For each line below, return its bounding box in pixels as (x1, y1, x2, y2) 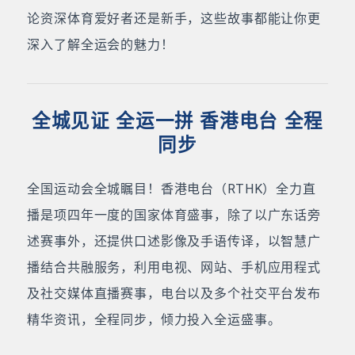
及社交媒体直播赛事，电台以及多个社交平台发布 (27, 286, 321, 302)
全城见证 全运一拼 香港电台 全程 (32, 110, 323, 133)
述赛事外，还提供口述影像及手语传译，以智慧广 (27, 234, 321, 250)
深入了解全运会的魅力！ (27, 37, 174, 53)
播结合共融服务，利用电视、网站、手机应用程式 (27, 260, 321, 276)
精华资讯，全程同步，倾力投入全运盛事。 (27, 312, 281, 328)
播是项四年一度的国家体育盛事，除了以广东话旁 (27, 208, 321, 223)
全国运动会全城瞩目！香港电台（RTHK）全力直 (27, 181, 316, 197)
